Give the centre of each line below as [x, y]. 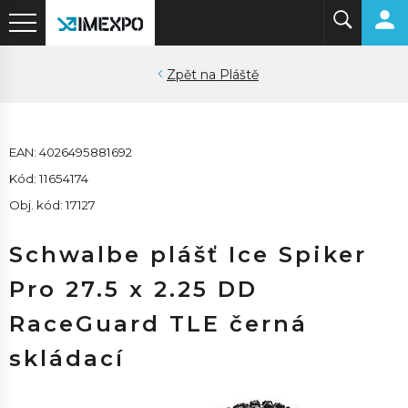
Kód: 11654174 [49, 178]
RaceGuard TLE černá [158, 324]
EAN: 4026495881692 [71, 152]
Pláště [239, 75]
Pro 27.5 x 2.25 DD [133, 289]
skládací [67, 358]
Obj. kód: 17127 [52, 205]
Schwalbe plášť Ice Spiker [188, 255]
